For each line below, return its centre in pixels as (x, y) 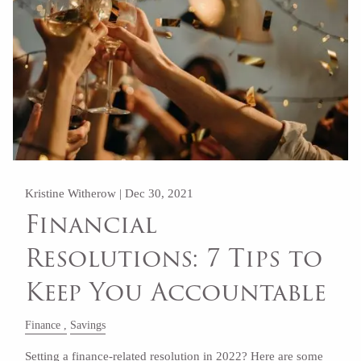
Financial (91, 225)
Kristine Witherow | (75, 193)
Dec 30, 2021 (160, 193)
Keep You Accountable (176, 293)
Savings (88, 325)
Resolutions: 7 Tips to (174, 259)
